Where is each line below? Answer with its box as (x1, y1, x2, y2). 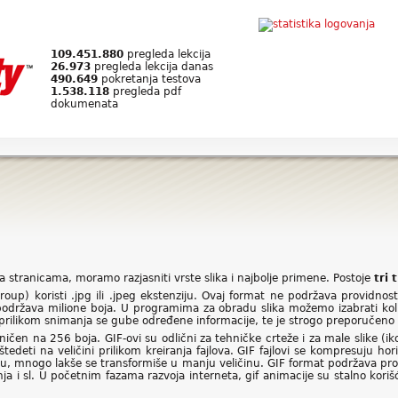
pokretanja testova (98, 73, 201, 85)
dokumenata (51, 98, 118, 110)
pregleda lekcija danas (91, 60, 213, 73)
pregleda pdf (109, 85, 181, 98)
